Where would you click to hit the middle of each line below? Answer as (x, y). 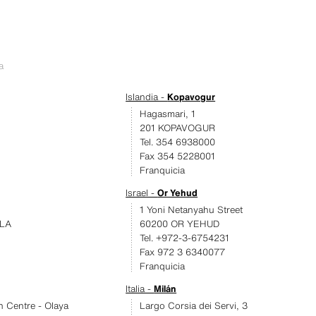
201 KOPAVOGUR (178, 128)
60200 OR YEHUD (180, 224)
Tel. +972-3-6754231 (185, 238)
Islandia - (147, 97)
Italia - (140, 289)
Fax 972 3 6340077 (183, 252)
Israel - (142, 193)
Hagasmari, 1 (168, 114)
